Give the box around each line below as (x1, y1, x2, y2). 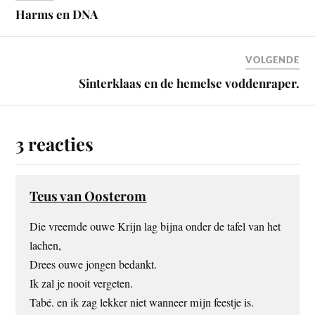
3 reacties (15, 131, 94, 155)
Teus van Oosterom (30, 186, 147, 205)
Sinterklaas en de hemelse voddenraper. (78, 75, 300, 91)
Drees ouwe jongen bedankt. (30, 256, 157, 272)
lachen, (30, 237, 62, 253)
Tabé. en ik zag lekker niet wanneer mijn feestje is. (30, 294, 255, 310)
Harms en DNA (15, 6, 98, 22)
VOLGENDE (245, 53, 300, 65)
